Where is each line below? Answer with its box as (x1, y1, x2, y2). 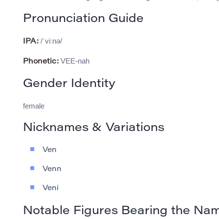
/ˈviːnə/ (39, 37, 62, 45)
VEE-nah (59, 57, 89, 66)
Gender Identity (23, 78, 115, 90)
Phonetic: (23, 58, 59, 66)
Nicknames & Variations (23, 122, 164, 134)
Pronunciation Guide (23, 13, 144, 25)
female (23, 102, 44, 110)
